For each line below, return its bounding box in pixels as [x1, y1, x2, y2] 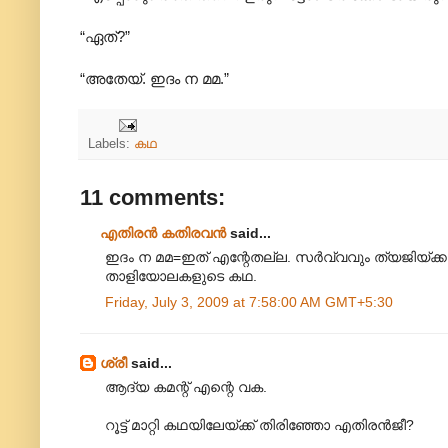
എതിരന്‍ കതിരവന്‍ [100, 225, 226, 242]
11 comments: [80, 185, 225, 211]
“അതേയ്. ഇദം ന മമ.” [80, 70, 229, 88]
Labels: [88, 137, 134, 152]
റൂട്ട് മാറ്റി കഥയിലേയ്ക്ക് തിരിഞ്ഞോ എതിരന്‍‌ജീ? [105, 417, 414, 434]
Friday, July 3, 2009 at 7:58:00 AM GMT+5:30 [105, 294, 393, 311]
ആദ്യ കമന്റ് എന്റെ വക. [105, 379, 267, 396]
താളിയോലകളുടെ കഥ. [105, 268, 257, 285]
